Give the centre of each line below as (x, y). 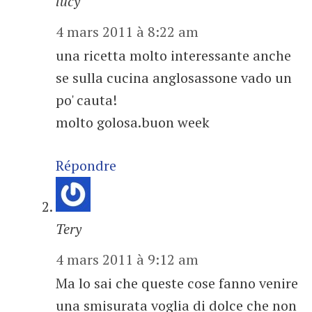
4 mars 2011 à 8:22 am (127, 32)
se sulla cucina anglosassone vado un (174, 78)
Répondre (86, 165)
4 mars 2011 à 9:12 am (127, 259)
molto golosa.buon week (133, 122)
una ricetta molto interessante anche (173, 55)
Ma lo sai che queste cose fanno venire (177, 283)
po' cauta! (86, 100)
